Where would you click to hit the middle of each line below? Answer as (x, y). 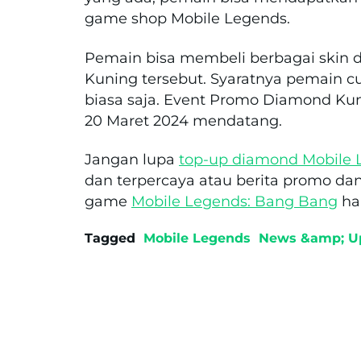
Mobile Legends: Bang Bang (234, 201)
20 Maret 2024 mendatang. (183, 120)
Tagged (110, 239)
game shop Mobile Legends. (187, 19)
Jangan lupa (132, 159)
